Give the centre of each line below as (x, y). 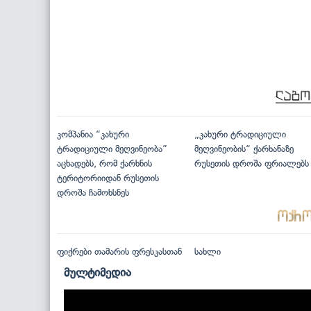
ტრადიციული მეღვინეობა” (112, 149)
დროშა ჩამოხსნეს (93, 193)
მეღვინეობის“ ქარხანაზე (244, 149)
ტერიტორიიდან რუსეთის (108, 178)
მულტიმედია (98, 272)
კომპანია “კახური (93, 135)
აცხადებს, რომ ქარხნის (104, 164)
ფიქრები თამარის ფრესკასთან (119, 252)
